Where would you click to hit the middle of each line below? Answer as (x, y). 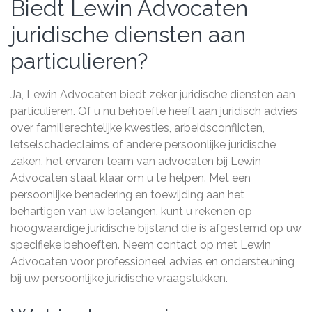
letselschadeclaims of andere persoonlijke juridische (143, 145)
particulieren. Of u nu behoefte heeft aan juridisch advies (154, 111)
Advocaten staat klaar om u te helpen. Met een (131, 178)
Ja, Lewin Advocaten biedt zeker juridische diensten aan (153, 94)
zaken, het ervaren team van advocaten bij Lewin (136, 161)
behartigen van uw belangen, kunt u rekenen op (131, 211)
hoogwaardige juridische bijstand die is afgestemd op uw (156, 228)
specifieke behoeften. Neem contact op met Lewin (141, 245)
